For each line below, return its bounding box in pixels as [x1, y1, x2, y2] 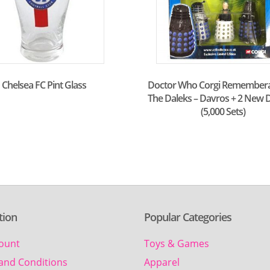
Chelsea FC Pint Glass [2, 78, 87, 92]
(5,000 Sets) [201, 104, 246, 118]
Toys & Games [144, 237, 209, 251]
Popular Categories [144, 210, 231, 225]
